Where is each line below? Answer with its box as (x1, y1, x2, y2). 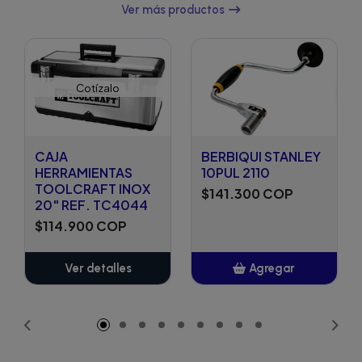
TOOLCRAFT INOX (35, 180, 150, 198)
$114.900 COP (35, 217, 127, 235)
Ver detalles (64, 261, 132, 276)
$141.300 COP (201, 185, 293, 203)
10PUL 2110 (201, 164, 270, 182)
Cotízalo (76, 80, 120, 95)
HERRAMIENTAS (35, 164, 133, 182)
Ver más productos (120, 2, 227, 18)
